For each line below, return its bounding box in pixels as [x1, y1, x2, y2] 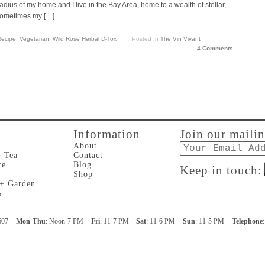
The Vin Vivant [160, 35, 201, 43]
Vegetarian [20, 35, 49, 43]
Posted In [131, 35, 160, 43]
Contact [73, 150, 103, 160]
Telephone [232, 216, 263, 225]
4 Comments [197, 45, 233, 52]
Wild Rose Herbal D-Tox [53, 35, 117, 43]
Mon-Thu [15, 216, 46, 225]
